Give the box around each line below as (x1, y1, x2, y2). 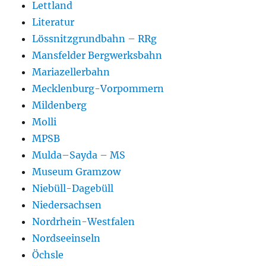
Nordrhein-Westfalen (32, 216, 135, 228)
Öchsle (32, 249, 64, 261)
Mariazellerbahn (32, 66, 110, 78)
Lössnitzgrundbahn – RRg (32, 33, 157, 45)
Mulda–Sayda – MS (32, 149, 126, 161)
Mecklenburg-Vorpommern (32, 83, 164, 95)
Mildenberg (32, 99, 87, 112)
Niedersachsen (32, 199, 102, 211)
